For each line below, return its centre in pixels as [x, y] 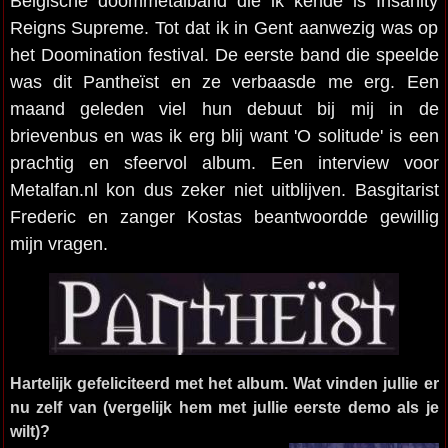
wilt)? [29, 431]
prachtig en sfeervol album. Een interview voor [224, 162]
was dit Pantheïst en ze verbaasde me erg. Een [224, 81]
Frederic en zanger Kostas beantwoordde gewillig [224, 216]
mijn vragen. [58, 243]
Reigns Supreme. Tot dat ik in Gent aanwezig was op [224, 27]
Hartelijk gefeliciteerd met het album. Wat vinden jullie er [224, 383]
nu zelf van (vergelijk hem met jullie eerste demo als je [224, 407]
